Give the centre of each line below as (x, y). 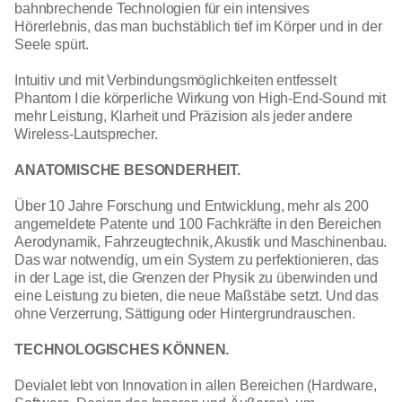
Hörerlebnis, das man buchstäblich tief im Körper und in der (198, 26)
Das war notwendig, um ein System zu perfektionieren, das (197, 259)
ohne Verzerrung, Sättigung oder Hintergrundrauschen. (185, 313)
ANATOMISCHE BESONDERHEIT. (127, 170)
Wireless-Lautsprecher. (86, 134)
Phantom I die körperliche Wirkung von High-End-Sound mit (201, 98)
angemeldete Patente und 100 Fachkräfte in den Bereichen (198, 223)
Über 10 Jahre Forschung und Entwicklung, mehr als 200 (192, 205)
